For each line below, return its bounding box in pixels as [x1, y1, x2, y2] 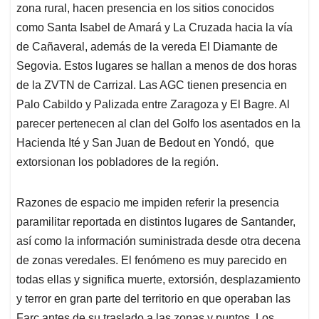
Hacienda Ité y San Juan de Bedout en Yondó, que [16, 137, 274, 150]
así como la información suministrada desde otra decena [16, 235, 300, 248]
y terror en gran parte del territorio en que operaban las [16, 293, 291, 305]
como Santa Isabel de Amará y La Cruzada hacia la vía [16, 21, 293, 34]
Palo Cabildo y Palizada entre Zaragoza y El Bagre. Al [16, 98, 290, 111]
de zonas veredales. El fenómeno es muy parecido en [16, 254, 287, 267]
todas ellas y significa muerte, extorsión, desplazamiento [16, 273, 300, 286]
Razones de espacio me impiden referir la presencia [16, 197, 279, 209]
